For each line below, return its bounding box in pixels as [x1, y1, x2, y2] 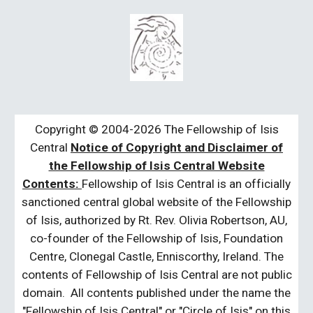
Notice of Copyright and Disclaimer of [71, 140, 283, 155]
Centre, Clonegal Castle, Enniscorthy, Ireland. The [29, 249, 284, 264]
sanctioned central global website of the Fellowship [22, 195, 291, 210]
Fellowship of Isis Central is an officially [82, 177, 291, 191]
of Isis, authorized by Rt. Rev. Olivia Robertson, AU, [26, 213, 287, 228]
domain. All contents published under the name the [22, 286, 291, 300]
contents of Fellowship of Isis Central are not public [21, 268, 292, 282]
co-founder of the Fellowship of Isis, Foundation [30, 231, 283, 246]
